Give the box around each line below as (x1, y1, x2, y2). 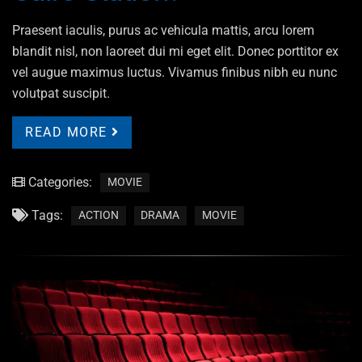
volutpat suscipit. (12, 85, 110, 101)
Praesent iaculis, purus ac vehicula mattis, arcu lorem (12, 22, 314, 38)
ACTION (78, 208, 119, 222)
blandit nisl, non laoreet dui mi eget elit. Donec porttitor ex (12, 43, 339, 59)
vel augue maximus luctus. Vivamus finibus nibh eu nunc (12, 64, 337, 80)
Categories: (25, 174, 92, 190)
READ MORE (25, 124, 107, 140)
